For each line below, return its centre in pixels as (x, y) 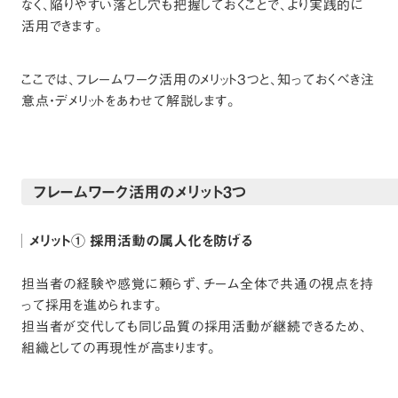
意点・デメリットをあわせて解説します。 (129, 101)
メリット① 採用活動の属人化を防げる (141, 241)
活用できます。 (63, 26)
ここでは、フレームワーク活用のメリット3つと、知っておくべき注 (198, 80)
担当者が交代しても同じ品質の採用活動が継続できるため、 (195, 326)
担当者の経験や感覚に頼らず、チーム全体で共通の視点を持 (198, 284)
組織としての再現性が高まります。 (119, 348)
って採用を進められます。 (92, 305)
